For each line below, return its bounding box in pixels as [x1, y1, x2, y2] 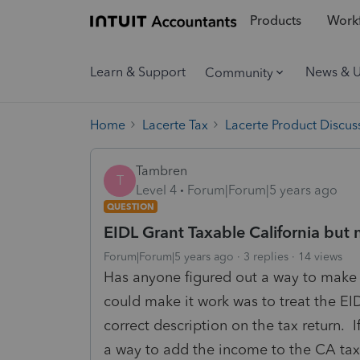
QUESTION [107, 200, 154, 212]
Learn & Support [90, 64, 186, 80]
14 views [298, 249, 342, 264]
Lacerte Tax [142, 117, 208, 133]
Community [205, 64, 273, 80]
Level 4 [136, 182, 177, 198]
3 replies [243, 249, 288, 264]
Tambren [136, 162, 187, 178]
